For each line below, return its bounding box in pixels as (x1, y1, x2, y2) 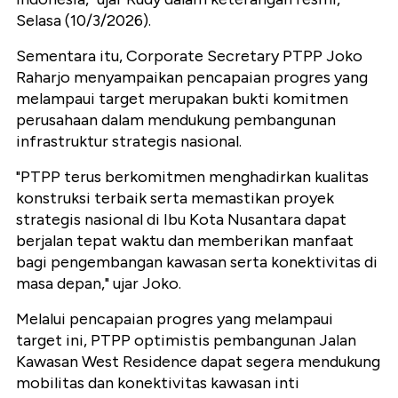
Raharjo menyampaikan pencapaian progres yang (16, 68, 368, 88)
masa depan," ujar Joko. (16, 274, 181, 294)
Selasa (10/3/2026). (16, 11, 151, 31)
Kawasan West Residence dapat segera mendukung (16, 352, 380, 372)
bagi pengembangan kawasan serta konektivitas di (16, 252, 378, 273)
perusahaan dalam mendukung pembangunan (16, 110, 336, 131)
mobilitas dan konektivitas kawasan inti (16, 373, 299, 394)
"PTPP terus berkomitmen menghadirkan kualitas (16, 167, 369, 187)
